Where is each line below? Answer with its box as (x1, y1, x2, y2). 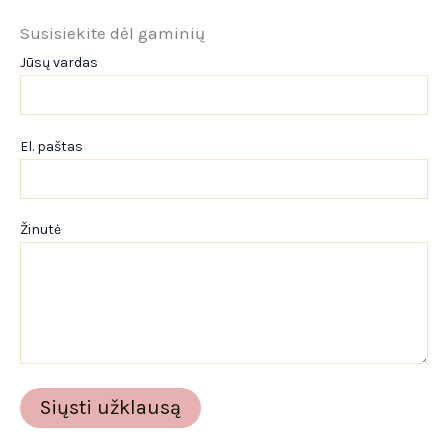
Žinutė (20, 221, 61, 239)
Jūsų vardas (20, 54, 98, 72)
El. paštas (20, 137, 83, 155)
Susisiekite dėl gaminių (20, 23, 205, 44)
